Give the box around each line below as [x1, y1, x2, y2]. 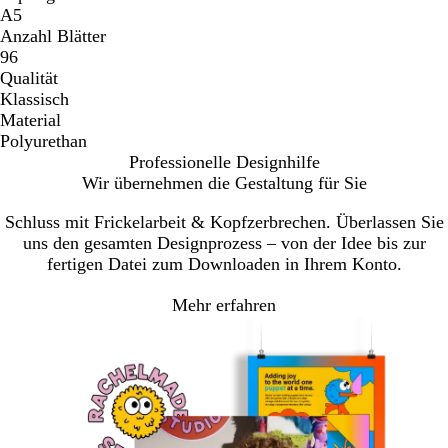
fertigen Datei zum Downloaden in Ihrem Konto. [46, 254, 402, 275]
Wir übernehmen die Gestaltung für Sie [81, 173, 367, 194]
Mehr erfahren [172, 294, 276, 315]
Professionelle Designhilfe [128, 152, 320, 173]
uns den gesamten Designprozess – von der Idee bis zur [22, 233, 426, 254]
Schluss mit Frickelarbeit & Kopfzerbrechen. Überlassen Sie [4, 212, 444, 233]
